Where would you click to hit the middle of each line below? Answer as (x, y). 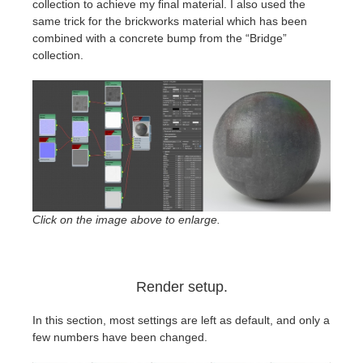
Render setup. (181, 286)
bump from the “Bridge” (227, 38)
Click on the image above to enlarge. (126, 219)
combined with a (76, 38)
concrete (143, 38)
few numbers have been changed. (120, 337)
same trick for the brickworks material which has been (170, 21)
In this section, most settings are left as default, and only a (181, 320)
